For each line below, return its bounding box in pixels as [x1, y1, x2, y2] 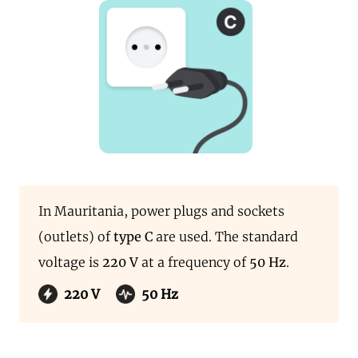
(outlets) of [38, 229, 113, 245]
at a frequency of [138, 254, 249, 270]
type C [113, 229, 153, 245]
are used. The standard [153, 229, 298, 245]
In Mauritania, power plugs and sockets [38, 203, 284, 219]
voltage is [38, 254, 102, 270]
